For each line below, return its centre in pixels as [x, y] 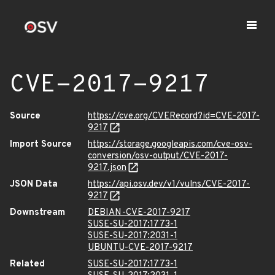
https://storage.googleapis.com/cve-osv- [170, 145]
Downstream [37, 213]
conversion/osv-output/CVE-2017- [158, 156]
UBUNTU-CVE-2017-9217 [140, 248]
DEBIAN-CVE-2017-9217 [139, 213]
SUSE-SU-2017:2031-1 [133, 236]
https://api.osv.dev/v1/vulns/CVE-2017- [169, 184]
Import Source [41, 145]
